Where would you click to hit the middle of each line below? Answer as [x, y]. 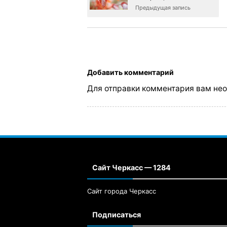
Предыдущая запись [163, 7]
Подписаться [117, 215]
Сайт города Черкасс [122, 191]
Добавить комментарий [130, 72]
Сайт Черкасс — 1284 [131, 168]
